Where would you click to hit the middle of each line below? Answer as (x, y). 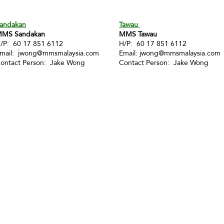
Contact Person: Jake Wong (164, 62)
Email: (129, 53)
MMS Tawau (138, 34)
